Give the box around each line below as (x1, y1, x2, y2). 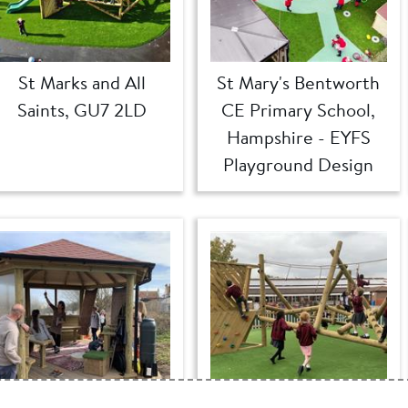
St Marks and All (18, 69, 147, 97)
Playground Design (223, 151, 374, 178)
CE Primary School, (221, 97, 376, 124)
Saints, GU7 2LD (17, 97, 148, 124)
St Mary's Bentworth (217, 69, 381, 97)
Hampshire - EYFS (226, 124, 371, 151)
